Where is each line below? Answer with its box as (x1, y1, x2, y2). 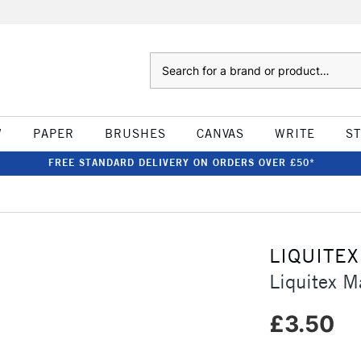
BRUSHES (104, 126, 166, 141)
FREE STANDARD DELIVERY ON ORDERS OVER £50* (48, 156, 315, 168)
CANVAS (196, 126, 244, 141)
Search (149, 54, 182, 67)
